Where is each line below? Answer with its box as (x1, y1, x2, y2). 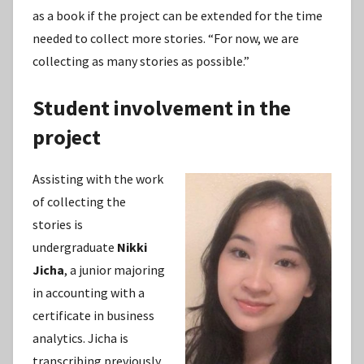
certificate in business (32, 307, 154, 324)
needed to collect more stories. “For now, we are (32, 29, 299, 46)
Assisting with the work (32, 171, 163, 188)
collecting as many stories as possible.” (32, 52, 249, 69)
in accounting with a (32, 284, 145, 301)
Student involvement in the (32, 93, 291, 121)
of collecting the (32, 193, 126, 210)
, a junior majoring (64, 262, 165, 279)
